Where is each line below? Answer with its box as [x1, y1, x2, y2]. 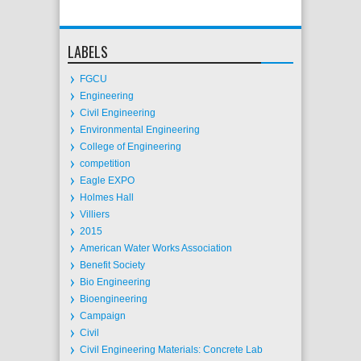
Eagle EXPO [80, 175, 135, 186]
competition [80, 158, 131, 169]
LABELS [68, 41, 108, 62]
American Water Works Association [80, 243, 232, 254]
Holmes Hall [80, 192, 134, 203]
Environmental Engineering [80, 124, 200, 135]
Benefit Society [80, 259, 145, 271]
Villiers [80, 209, 110, 220]
